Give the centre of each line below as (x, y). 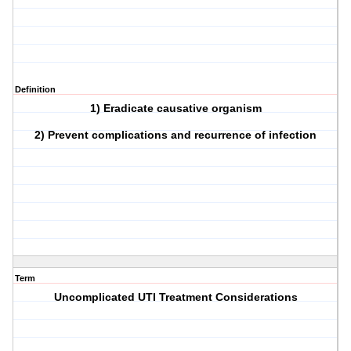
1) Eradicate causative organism (175, 109)
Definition (35, 90)
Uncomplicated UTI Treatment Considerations (175, 297)
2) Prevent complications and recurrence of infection (176, 135)
